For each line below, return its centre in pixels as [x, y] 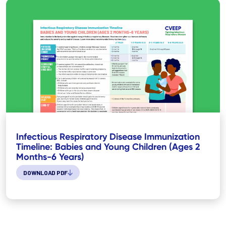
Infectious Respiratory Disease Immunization [108, 136]
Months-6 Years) [50, 157]
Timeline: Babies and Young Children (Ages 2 [108, 147]
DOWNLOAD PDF [46, 173]
